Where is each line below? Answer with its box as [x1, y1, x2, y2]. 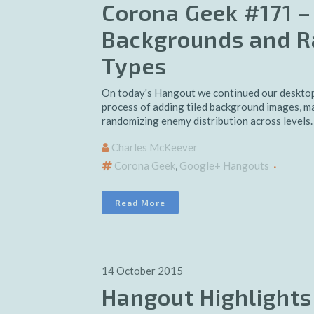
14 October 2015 [102, 264, 183, 277]
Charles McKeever [111, 141, 198, 153]
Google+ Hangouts [179, 159, 269, 172]
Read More [115, 198, 165, 207]
